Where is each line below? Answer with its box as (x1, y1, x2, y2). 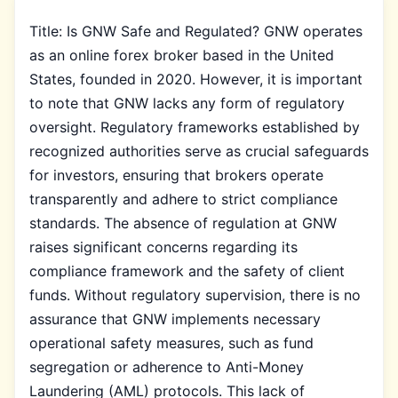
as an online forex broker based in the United (29, 45, 334, 64)
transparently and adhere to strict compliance (29, 189, 338, 208)
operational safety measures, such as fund (29, 333, 314, 352)
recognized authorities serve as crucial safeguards (29, 141, 369, 160)
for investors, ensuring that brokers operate (29, 165, 323, 184)
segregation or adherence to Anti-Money (29, 357, 304, 376)
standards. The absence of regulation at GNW (29, 213, 337, 232)
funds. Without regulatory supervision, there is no (29, 285, 361, 304)
